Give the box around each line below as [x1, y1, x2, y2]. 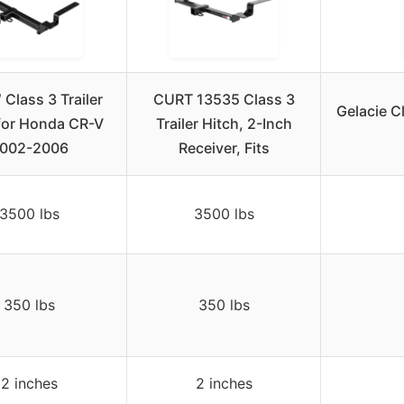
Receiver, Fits [178, 139, 270, 158]
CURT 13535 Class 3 [152, 90, 295, 109]
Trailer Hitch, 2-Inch [155, 115, 292, 133]
